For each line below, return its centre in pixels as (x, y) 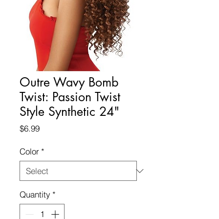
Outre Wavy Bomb (69, 82)
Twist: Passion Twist (70, 97)
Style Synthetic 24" (69, 111)
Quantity (35, 194)
